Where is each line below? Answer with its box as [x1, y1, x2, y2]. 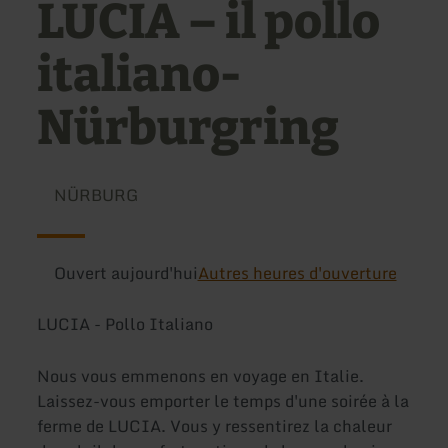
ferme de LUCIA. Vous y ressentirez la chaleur [37, 412, 393, 439]
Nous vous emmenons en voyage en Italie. [37, 362, 365, 389]
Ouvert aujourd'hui [53, 260, 198, 286]
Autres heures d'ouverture [197, 260, 397, 286]
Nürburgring [37, 99, 340, 158]
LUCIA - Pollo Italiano [37, 311, 214, 338]
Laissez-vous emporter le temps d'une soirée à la [37, 387, 410, 414]
